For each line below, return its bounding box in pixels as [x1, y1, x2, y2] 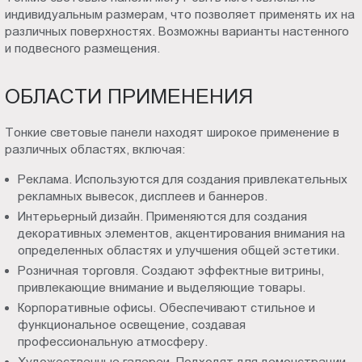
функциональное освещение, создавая [18, 317, 246, 331]
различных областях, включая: [5, 142, 186, 157]
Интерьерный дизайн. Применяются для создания [18, 208, 308, 223]
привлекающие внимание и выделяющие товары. [18, 280, 306, 294]
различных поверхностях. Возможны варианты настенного [5, 23, 350, 38]
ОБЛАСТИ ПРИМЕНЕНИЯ [5, 84, 254, 107]
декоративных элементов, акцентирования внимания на [18, 225, 346, 240]
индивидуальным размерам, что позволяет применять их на [5, 6, 356, 21]
